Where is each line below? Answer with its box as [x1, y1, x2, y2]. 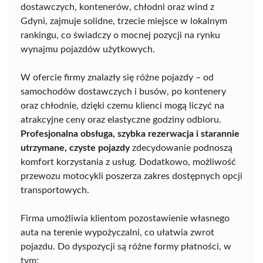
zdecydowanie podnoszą [130, 143, 232, 153]
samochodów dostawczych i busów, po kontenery [21, 86, 226, 96]
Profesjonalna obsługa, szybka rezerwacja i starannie [21, 129, 240, 139]
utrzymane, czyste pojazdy [21, 143, 130, 153]
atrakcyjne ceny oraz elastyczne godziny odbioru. [21, 114, 221, 124]
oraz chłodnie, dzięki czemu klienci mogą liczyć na [21, 100, 224, 110]
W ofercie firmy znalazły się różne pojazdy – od [21, 72, 214, 82]
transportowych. [21, 185, 89, 195]
